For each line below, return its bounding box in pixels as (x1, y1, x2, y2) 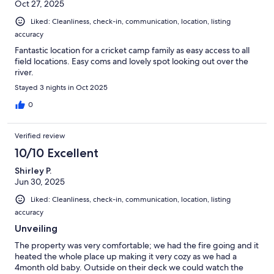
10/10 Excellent (15, 145, 98, 160)
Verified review (15, 130, 65, 141)
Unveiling (15, 222, 57, 234)
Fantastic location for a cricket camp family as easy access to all (15, 44, 250, 56)
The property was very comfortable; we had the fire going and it (15, 239, 259, 251)
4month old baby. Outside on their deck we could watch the (15, 261, 243, 273)
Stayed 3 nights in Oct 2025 (15, 82, 108, 92)
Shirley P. (15, 165, 51, 176)
